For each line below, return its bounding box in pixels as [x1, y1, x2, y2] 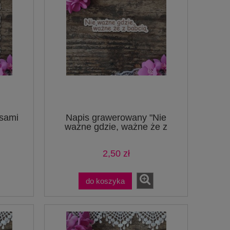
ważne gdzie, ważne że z [65, 121, 167, 132]
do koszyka [86, 176, 125, 185]
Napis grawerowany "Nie [66, 112, 166, 123]
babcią [102, 130, 130, 141]
